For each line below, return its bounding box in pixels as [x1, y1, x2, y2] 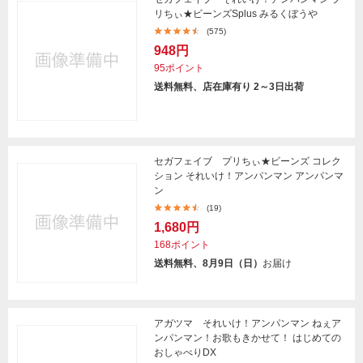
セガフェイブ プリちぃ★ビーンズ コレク [154, 156, 341, 167]
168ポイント [154, 239, 210, 250]
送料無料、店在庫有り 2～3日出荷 [154, 81, 304, 92]
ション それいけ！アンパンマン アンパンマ [154, 170, 344, 181]
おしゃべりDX [154, 347, 216, 358]
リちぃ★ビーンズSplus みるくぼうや [154, 8, 318, 19]
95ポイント [154, 62, 204, 74]
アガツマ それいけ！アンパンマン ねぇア [154, 318, 341, 329]
